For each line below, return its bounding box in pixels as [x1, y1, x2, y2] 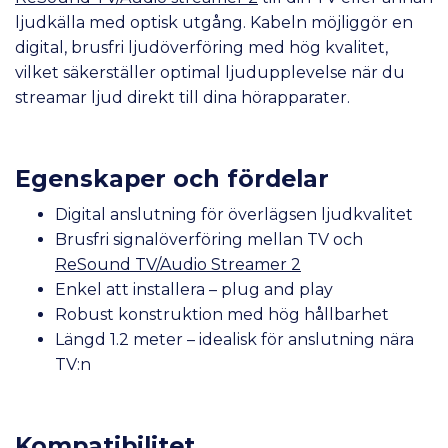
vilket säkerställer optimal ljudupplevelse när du [15, 62, 405, 82]
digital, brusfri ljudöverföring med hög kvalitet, [15, 37, 388, 57]
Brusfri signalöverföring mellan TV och [55, 229, 363, 249]
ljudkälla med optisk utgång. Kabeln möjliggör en [15, 12, 413, 32]
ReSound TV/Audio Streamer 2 [55, 254, 301, 274]
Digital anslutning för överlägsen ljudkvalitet [55, 204, 413, 224]
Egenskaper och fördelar [15, 163, 329, 193]
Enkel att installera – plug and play [55, 279, 333, 299]
